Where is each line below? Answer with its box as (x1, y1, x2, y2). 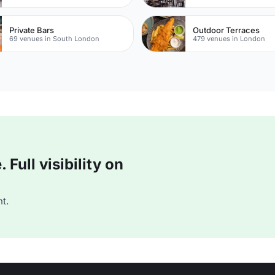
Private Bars (9, 25, 55, 35)
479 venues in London (193, 34, 266, 43)
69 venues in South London (9, 34, 100, 43)
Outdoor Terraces (193, 25, 260, 35)
